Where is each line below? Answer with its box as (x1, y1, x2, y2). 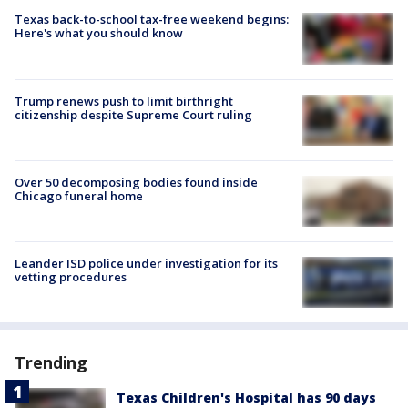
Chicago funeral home (15, 187, 143, 204)
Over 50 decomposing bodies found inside (15, 173, 258, 190)
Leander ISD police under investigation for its (15, 255, 278, 272)
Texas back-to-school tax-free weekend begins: (15, 11, 289, 28)
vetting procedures (15, 269, 127, 286)
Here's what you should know (15, 25, 183, 42)
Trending (15, 352, 88, 374)
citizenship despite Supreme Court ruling (15, 106, 252, 123)
